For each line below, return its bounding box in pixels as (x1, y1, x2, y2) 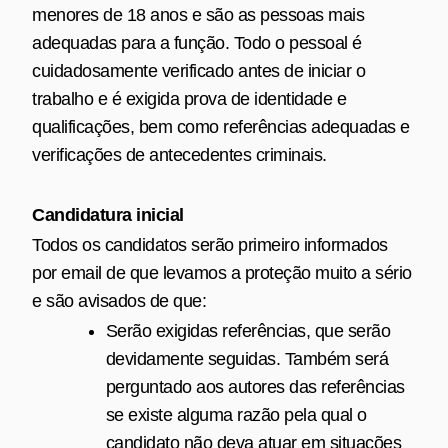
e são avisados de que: (32, 291, 206, 311)
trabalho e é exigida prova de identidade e (32, 89, 346, 109)
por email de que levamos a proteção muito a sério (32, 263, 412, 283)
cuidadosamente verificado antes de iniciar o (32, 61, 365, 81)
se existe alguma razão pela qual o (105, 405, 367, 425)
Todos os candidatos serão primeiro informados (32, 235, 388, 255)
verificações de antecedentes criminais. (32, 145, 327, 165)
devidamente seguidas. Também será (105, 349, 389, 369)
